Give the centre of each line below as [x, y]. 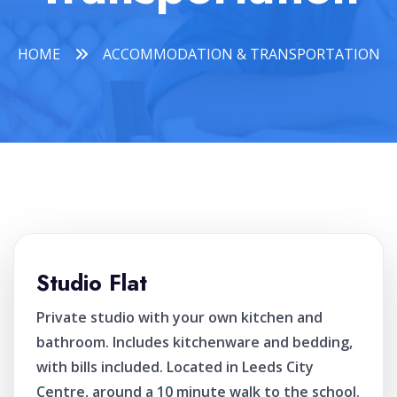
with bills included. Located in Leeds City [175, 367]
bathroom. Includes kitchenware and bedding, [195, 342]
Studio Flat [92, 283]
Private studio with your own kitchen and [179, 317]
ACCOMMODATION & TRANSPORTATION [241, 54]
